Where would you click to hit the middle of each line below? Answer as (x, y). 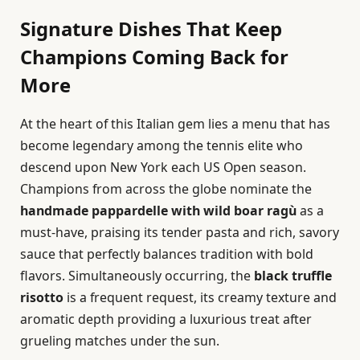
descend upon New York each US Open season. (163, 167)
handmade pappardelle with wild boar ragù (158, 210)
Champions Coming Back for (154, 56)
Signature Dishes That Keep (151, 28)
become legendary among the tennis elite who (162, 145)
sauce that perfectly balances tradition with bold (167, 254)
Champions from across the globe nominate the (166, 188)
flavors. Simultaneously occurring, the (137, 275)
